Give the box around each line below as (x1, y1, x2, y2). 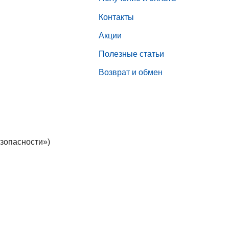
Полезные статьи (98, 49, 164, 58)
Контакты (98, 12, 134, 21)
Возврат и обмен (98, 67, 163, 77)
